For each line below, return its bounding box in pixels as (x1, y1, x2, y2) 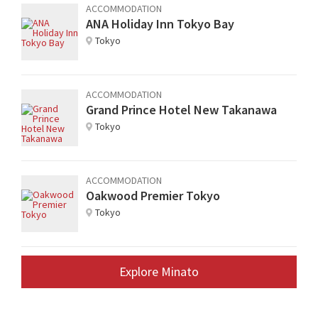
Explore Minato (119, 263, 199, 280)
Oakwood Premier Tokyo (86, 187, 220, 204)
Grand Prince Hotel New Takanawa (86, 101, 277, 118)
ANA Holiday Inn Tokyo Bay (86, 15, 234, 32)
